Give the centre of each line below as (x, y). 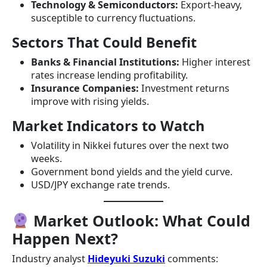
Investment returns (184, 89)
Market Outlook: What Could (142, 221)
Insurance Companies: (85, 89)
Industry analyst (50, 259)
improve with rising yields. (90, 102)
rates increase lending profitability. (109, 75)
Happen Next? (65, 239)
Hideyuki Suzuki (126, 259)
